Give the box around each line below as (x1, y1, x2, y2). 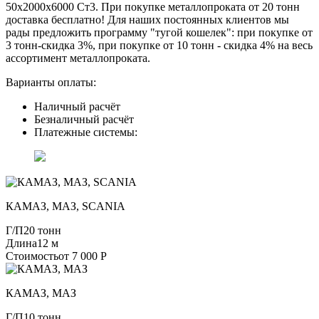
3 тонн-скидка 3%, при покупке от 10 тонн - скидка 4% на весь (6, 38, 313, 51)
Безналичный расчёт (34, 113, 134, 125)
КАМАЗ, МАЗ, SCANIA (6, 199, 125, 212)
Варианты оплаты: (6, 75, 96, 88)
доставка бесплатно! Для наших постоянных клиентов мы (6, 13, 289, 26)
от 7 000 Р (58, 249, 107, 262)
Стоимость (6, 249, 58, 262)
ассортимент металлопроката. (6, 51, 150, 64)
